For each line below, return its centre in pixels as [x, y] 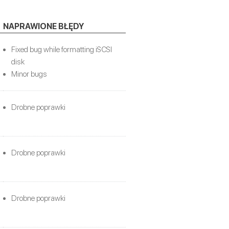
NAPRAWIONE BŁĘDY [43, 26]
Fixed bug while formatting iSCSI [62, 49]
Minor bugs [29, 74]
